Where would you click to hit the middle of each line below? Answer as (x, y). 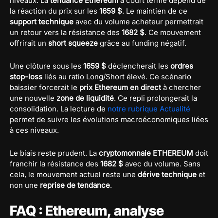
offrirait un (29, 43)
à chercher (181, 87)
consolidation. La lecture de (59, 109)
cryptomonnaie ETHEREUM (146, 153)
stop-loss (26, 76)
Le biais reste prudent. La (54, 153)
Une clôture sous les (46, 66)
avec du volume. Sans (162, 163)
